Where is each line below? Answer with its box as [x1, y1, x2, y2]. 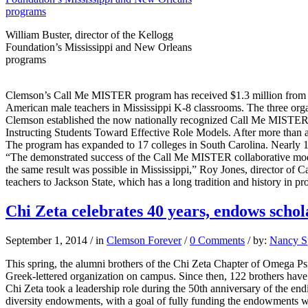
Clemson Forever [107, 234, 181, 247]
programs [5, 54, 46, 66]
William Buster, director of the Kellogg [5, 29, 173, 41]
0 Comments [190, 234, 245, 247]
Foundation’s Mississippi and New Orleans [5, 41, 192, 54]
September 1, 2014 [5, 234, 87, 247]
